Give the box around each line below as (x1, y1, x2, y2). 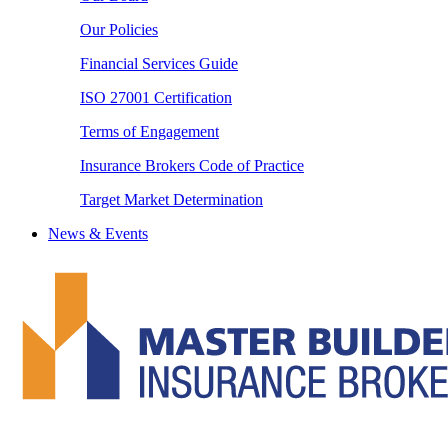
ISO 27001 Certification (80, 88, 232, 106)
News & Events (48, 224, 148, 242)
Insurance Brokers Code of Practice (80, 156, 304, 174)
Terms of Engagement (80, 122, 219, 140)
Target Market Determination (80, 190, 263, 208)
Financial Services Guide (80, 54, 238, 72)
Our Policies (80, 20, 158, 38)
